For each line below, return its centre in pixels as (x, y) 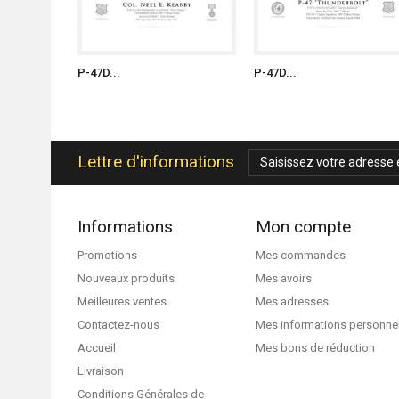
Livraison (101, 371)
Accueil (97, 348)
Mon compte (303, 227)
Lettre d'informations (156, 162)
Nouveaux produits (126, 278)
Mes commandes (301, 255)
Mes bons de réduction (315, 348)
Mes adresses (292, 301)
